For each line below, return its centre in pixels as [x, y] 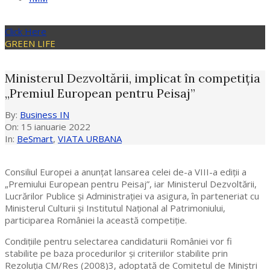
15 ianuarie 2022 [56, 127]
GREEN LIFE [30, 43]
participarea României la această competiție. [96, 220]
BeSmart [35, 139]
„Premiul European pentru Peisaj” [100, 93]
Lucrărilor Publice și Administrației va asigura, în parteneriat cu [132, 196]
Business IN [45, 115]
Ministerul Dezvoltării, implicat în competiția [133, 78]
